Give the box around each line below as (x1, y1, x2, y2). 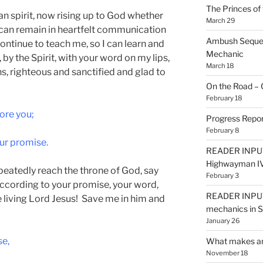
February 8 (205, 126, 240, 134)
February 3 (205, 171, 239, 180)
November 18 (205, 248, 248, 257)
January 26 (205, 216, 240, 225)
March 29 (205, 16, 235, 25)
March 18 (205, 61, 234, 70)
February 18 (205, 93, 242, 102)
